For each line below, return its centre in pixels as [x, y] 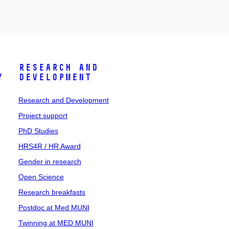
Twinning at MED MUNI [56, 223]
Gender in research [50, 162]
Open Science [41, 177]
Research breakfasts [52, 192]
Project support [43, 116]
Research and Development [63, 100]
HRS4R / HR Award [49, 146]
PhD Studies [38, 131]
